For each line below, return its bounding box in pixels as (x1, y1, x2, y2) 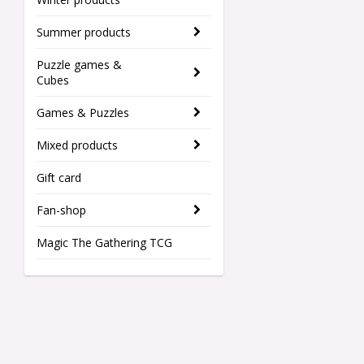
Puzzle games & (37, 57, 122, 73)
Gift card (37, 170, 81, 186)
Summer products (37, 24, 131, 41)
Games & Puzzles (37, 105, 129, 121)
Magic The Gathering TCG (37, 235, 172, 251)
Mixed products (37, 137, 118, 154)
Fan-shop (37, 202, 86, 219)
